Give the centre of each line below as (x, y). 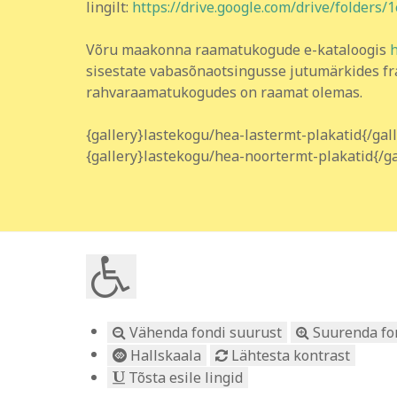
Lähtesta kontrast (289, 355)
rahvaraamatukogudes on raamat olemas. (224, 93)
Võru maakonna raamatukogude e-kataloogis (238, 50)
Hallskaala (164, 355)
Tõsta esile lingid (184, 378)
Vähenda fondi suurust (204, 332)
